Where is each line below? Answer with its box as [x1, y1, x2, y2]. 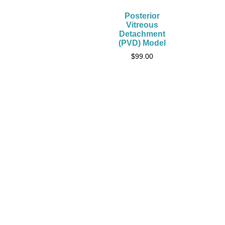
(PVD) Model [119, 39, 166, 48]
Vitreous [126, 21, 159, 30]
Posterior [125, 12, 160, 21]
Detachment [119, 30, 166, 39]
